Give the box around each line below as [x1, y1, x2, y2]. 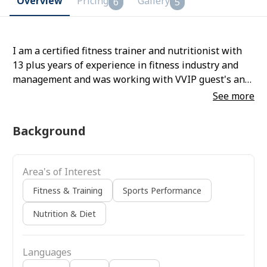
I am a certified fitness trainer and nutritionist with [13, 44, 242, 57]
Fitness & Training [33, 184, 103, 196]
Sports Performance [123, 184, 201, 196]
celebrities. [13, 86, 62, 100]
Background [13, 122, 86, 139]
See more [213, 89, 254, 103]
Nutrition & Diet [33, 207, 96, 219]
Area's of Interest [23, 164, 101, 178]
